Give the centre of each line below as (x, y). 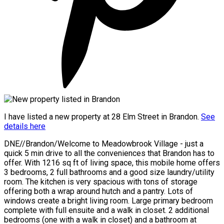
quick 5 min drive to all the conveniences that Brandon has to (109, 153)
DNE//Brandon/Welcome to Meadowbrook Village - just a (104, 143)
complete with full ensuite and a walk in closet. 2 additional (106, 210)
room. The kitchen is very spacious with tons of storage (101, 181)
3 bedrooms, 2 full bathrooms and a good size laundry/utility (109, 172)
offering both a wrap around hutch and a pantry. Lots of (98, 191)
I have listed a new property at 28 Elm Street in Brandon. (102, 116)
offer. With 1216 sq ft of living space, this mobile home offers (112, 162)
